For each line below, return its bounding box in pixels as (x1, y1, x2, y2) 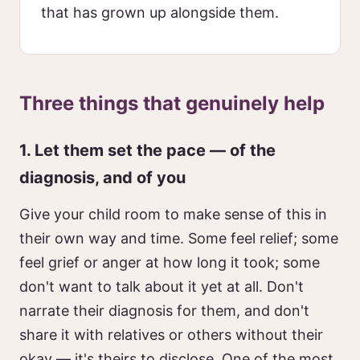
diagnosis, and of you (19, 168, 186, 187)
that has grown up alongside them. (41, 4, 279, 21)
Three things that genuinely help (19, 92, 325, 115)
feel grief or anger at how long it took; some (19, 254, 320, 271)
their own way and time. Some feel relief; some (19, 230, 338, 247)
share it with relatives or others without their (19, 326, 323, 343)
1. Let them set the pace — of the (19, 141, 276, 160)
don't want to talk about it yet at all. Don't (19, 278, 304, 295)
